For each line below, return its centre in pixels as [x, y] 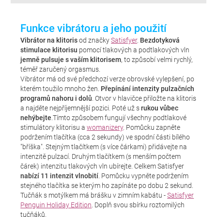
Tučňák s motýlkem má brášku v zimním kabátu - [94, 195]
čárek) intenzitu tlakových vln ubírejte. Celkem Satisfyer [102, 166]
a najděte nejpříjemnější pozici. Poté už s [81, 108]
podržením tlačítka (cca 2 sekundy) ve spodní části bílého [105, 137]
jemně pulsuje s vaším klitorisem [71, 60]
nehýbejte [36, 118]
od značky [94, 40]
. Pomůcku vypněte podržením [144, 176]
